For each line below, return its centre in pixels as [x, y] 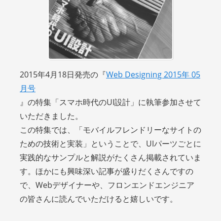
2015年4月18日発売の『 [63, 74]
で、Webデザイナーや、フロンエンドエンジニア [107, 185]
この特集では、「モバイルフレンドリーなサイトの [110, 129]
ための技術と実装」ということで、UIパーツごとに [110, 143]
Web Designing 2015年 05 [153, 74]
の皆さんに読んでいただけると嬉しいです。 [99, 199]
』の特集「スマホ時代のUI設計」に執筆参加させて [110, 102]
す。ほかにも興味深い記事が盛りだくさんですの [107, 171]
